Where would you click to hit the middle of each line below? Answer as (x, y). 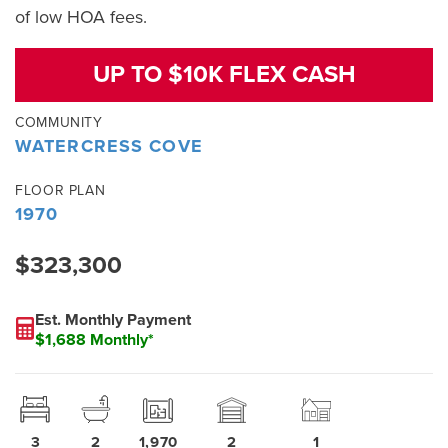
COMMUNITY (59, 122)
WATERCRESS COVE (109, 145)
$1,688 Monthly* (94, 339)
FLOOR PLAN (60, 190)
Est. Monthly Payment (113, 319)
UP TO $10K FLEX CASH (224, 74)
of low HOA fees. (81, 16)
